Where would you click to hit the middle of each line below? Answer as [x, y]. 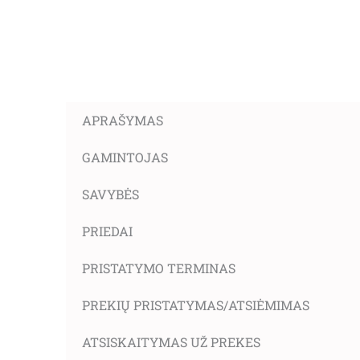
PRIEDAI [107, 231]
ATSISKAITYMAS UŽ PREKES [171, 342]
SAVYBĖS [110, 194]
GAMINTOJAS [125, 157]
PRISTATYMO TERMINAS [159, 268]
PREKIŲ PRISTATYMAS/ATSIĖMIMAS [196, 305]
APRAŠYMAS [123, 121]
